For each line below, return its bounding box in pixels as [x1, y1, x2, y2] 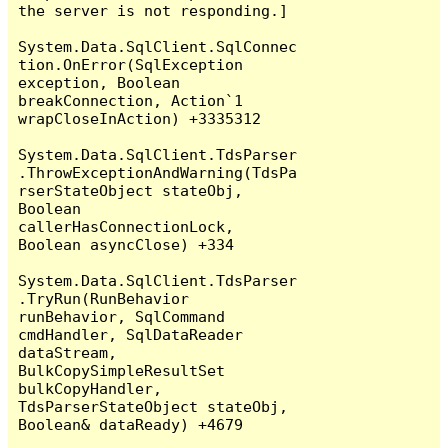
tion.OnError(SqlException [18, 55, 244, 73]
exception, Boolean [18, 73, 181, 91]
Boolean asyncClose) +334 [18, 235, 235, 253]
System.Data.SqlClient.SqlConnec [18, 37, 298, 55]
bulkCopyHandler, [18, 379, 163, 397]
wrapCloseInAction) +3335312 [18, 109, 262, 127]
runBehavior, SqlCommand [18, 307, 226, 325]
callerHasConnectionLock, [18, 217, 235, 235]
